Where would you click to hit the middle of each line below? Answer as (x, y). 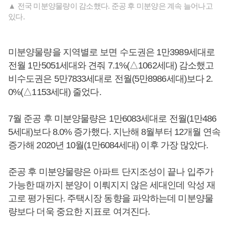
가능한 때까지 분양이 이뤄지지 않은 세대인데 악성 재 (112, 185)
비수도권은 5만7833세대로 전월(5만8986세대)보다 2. (111, 79)
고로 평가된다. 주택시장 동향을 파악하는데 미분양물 (111, 198)
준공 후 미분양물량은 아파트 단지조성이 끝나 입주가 (111, 172)
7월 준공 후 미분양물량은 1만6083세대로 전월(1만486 (112, 119)
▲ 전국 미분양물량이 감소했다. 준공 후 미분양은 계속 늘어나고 (110, 6)
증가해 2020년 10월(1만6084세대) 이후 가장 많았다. (108, 145)
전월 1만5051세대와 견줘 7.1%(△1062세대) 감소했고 (111, 65)
